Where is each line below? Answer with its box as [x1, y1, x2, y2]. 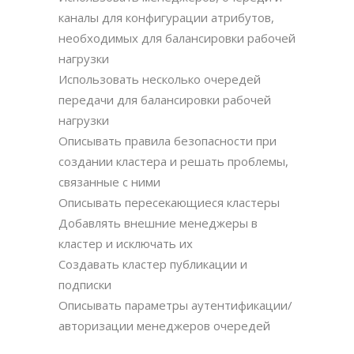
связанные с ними [58, 174, 160, 190]
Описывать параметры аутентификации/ [58, 297, 292, 314]
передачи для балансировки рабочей [58, 92, 271, 108]
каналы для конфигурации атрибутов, [58, 9, 274, 26]
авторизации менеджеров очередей [58, 318, 270, 334]
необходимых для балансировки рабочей [58, 30, 296, 47]
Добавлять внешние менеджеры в [58, 215, 258, 232]
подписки [58, 277, 111, 293]
